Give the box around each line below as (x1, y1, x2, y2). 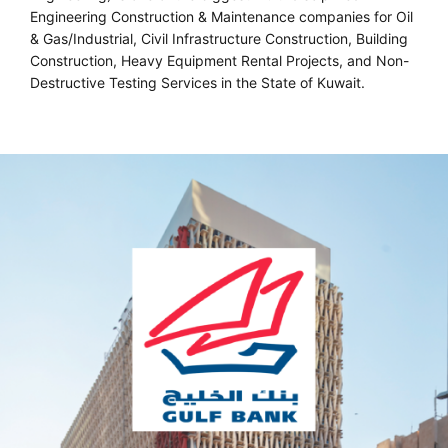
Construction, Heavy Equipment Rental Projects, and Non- (30, 51, 409, 69)
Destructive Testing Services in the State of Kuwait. (30, 73, 365, 91)
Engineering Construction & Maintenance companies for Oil (30, 7, 413, 25)
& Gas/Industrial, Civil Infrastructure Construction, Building (30, 29, 408, 47)
